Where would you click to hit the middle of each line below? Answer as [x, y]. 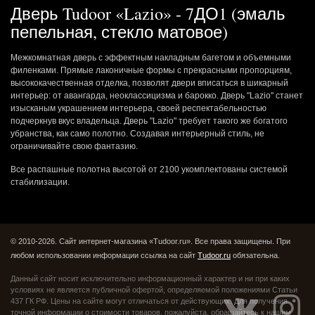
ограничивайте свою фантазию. [74, 146]
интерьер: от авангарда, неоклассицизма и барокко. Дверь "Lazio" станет [157, 96]
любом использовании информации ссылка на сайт [104, 255]
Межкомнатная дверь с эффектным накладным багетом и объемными [151, 58]
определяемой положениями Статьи [231, 290]
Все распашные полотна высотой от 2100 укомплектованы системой [149, 169]
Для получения [260, 301]
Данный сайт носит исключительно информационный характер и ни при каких [150, 278]
